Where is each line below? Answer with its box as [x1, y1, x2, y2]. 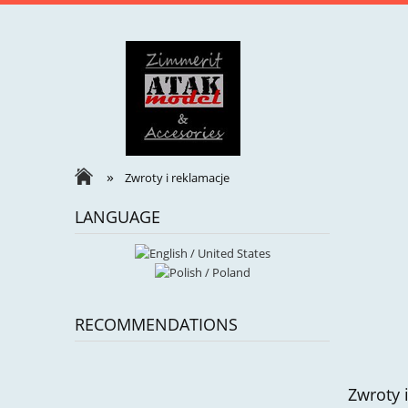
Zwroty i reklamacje [125, 169, 230, 186]
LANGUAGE [75, 206, 160, 228]
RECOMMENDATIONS [75, 313, 238, 336]
